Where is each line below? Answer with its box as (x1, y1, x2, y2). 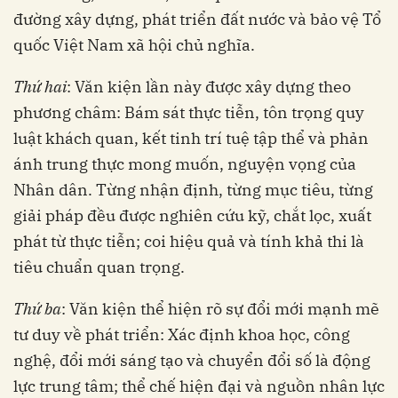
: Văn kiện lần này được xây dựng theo (67, 76, 351, 98)
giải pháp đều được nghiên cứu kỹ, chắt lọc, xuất (13, 205, 371, 227)
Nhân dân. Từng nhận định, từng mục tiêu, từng (13, 179, 373, 201)
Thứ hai (13, 76, 67, 98)
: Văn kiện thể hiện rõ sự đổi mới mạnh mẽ (61, 298, 379, 320)
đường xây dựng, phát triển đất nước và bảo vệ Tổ (13, 9, 381, 30)
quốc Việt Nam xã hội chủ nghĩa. (13, 35, 255, 56)
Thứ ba (13, 298, 61, 320)
